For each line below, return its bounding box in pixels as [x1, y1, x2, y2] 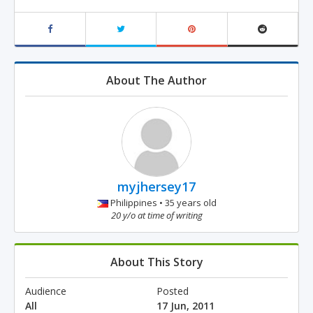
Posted [156, 284, 189, 298]
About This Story [110, 254, 203, 270]
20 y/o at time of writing [110, 209, 203, 221]
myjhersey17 [117, 178, 196, 195]
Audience [25, 284, 66, 298]
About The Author [106, 73, 207, 88]
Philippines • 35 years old [108, 196, 217, 209]
